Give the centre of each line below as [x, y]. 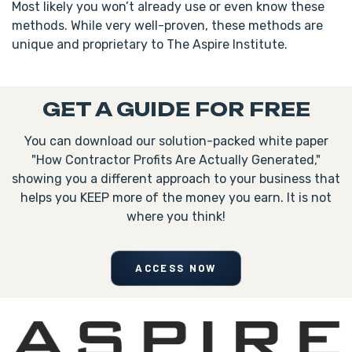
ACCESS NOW [176, 268]
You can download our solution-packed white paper [176, 141]
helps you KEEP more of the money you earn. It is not [176, 198]
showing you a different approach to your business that [176, 179]
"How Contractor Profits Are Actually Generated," [176, 160]
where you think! [176, 217]
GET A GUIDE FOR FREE [176, 110]
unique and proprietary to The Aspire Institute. [150, 45]
